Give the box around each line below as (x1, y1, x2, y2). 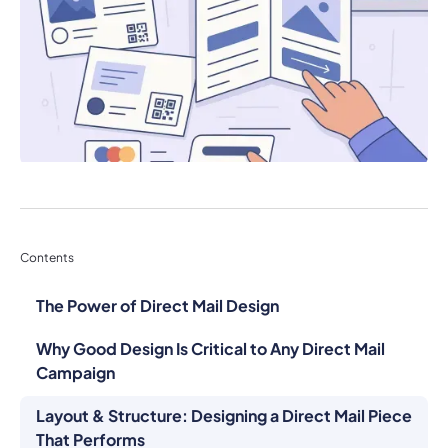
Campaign (36, 335, 115, 357)
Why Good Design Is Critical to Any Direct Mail (36, 311, 385, 333)
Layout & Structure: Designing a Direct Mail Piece (36, 378, 412, 400)
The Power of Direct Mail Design (36, 267, 279, 289)
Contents (20, 222, 74, 238)
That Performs (36, 402, 145, 424)
